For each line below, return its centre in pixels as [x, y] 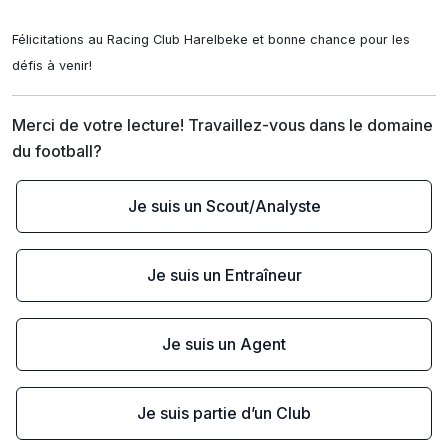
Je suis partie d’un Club [224, 413]
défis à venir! [52, 65]
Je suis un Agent [224, 344]
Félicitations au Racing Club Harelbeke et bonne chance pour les [211, 39]
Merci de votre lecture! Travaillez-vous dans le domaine [222, 125]
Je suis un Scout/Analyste [224, 206]
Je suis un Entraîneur [224, 275]
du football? [57, 151]
